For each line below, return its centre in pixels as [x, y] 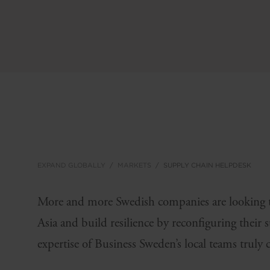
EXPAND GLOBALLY [71, 165]
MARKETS [134, 165]
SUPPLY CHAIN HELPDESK [207, 165]
